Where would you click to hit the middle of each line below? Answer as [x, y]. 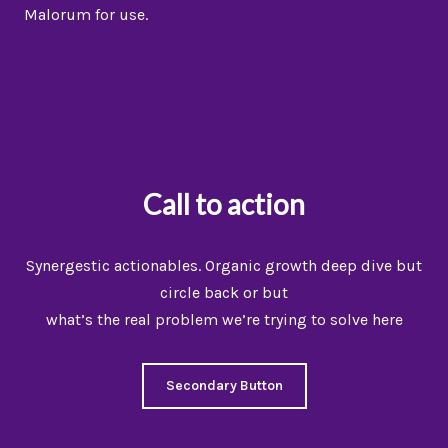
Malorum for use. [86, 14]
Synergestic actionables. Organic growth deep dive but [224, 265]
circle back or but [224, 292]
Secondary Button [224, 385]
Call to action [224, 204]
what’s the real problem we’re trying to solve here [224, 319]
